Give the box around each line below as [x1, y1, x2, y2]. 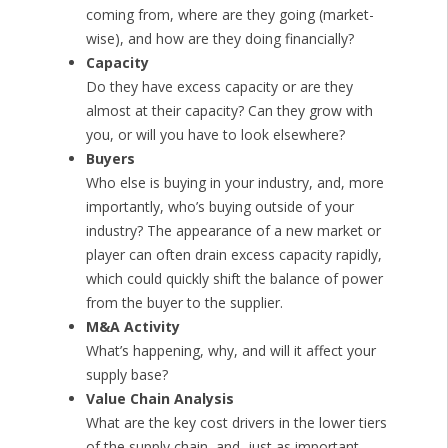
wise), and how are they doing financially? [85, 29, 354, 49]
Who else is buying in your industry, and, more [85, 173, 384, 193]
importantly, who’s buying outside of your [85, 197, 354, 217]
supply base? [85, 365, 168, 385]
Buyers [85, 149, 135, 169]
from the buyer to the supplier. [85, 293, 283, 313]
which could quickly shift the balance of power [85, 269, 383, 289]
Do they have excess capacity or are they [85, 77, 353, 97]
